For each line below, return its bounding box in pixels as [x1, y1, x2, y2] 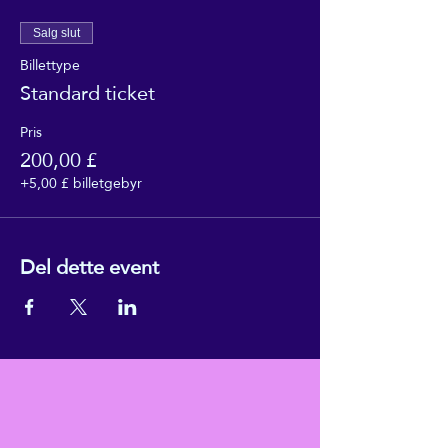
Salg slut [33, 25, 80, 40]
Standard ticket [20, 73, 155, 112]
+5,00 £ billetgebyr [20, 169, 142, 196]
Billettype [20, 51, 80, 78]
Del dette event [20, 247, 159, 286]
